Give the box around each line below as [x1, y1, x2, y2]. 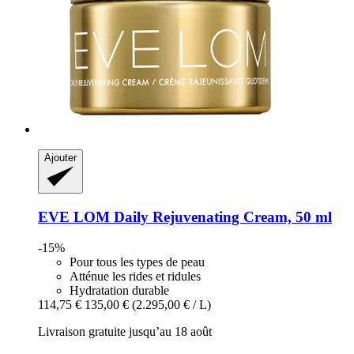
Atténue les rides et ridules [70, 269, 201, 283]
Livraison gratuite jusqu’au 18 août [38, 324, 212, 338]
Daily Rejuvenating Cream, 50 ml [110, 208, 332, 225]
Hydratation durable [70, 283, 169, 297]
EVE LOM [38, 208, 110, 225]
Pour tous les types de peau [70, 254, 205, 269]
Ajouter [44, 152, 77, 164]
